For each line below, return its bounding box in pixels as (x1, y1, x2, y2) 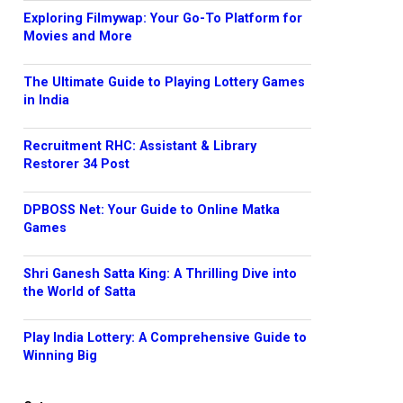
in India (23, 93, 69, 108)
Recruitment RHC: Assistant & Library (23, 139, 256, 154)
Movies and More (23, 29, 132, 44)
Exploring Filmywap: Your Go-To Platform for (23, 11, 302, 26)
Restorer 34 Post (23, 157, 130, 172)
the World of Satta (23, 284, 136, 300)
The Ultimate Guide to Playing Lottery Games (23, 75, 305, 90)
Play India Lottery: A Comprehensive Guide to (23, 330, 307, 345)
